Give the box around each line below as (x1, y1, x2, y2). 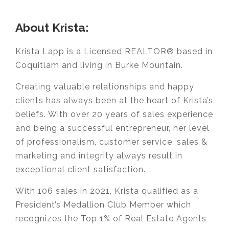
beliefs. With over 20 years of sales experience (15, 109, 213, 119)
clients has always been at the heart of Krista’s (15, 95, 213, 105)
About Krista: (15, 20, 88, 34)
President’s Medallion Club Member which (15, 199, 191, 210)
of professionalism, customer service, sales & (15, 136, 208, 147)
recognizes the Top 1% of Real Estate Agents (15, 213, 207, 223)
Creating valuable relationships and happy (15, 81, 194, 91)
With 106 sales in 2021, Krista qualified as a (15, 186, 198, 196)
